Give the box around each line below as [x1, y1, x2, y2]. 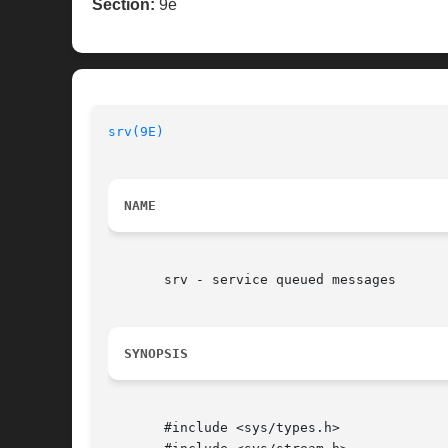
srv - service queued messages [108, 272, 396, 288]
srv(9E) [108, 124, 164, 140]
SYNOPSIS [124, 346, 188, 362]
